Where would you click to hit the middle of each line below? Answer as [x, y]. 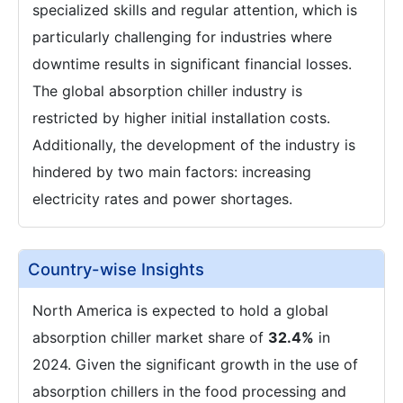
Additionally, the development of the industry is [194, 145]
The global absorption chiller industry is [167, 91]
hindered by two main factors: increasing [172, 172]
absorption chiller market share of [150, 337]
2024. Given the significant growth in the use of [195, 364]
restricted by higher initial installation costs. [181, 118]
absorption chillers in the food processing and [189, 391]
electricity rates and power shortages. [162, 199]
